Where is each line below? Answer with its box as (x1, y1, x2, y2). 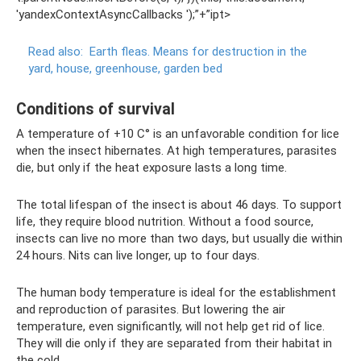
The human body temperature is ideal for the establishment (16, 285, 336, 300)
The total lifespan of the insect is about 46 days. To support (16, 197, 342, 212)
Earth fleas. (89, 44, 150, 59)
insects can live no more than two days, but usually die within (16, 231, 342, 246)
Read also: (28, 44, 83, 59)
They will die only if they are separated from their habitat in (16, 336, 332, 351)
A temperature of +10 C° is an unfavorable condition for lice (16, 127, 339, 141)
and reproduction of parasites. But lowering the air (16, 302, 285, 317)
